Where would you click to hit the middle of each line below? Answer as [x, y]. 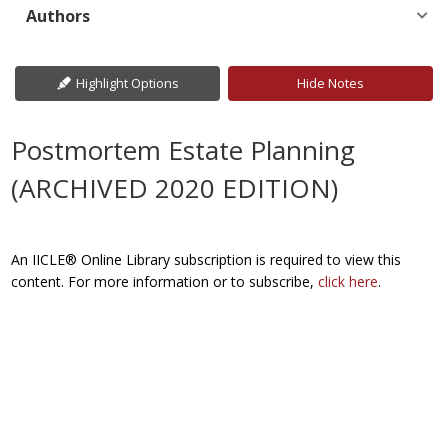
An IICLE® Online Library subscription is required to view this [206, 259]
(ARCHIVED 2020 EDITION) [175, 188]
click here [348, 281]
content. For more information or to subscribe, [165, 281]
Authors [58, 16]
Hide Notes [330, 83]
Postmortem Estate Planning [183, 150]
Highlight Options [127, 83]
